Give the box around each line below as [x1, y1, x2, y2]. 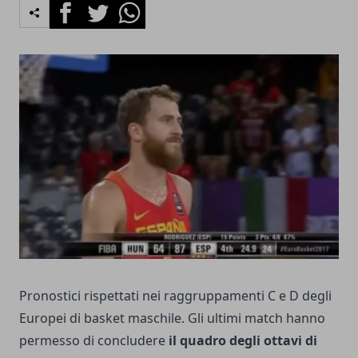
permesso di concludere [19, 332, 169, 349]
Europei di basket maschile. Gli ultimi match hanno [19, 309, 325, 327]
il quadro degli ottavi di [169, 332, 317, 349]
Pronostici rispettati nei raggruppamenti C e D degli [19, 287, 332, 304]
